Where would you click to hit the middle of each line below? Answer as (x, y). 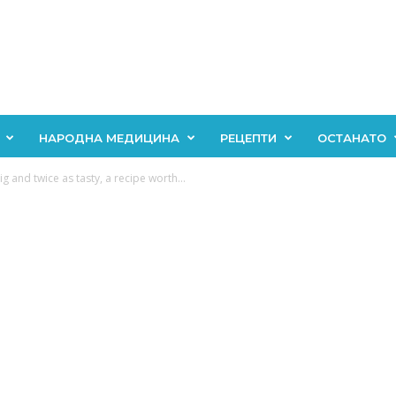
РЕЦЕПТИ (248, 138)
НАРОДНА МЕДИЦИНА (109, 138)
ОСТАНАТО (351, 138)
